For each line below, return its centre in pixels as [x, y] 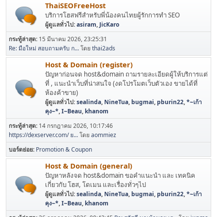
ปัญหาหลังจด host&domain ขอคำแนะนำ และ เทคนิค [120, 176]
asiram [86, 25]
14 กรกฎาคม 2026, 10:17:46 [76, 126]
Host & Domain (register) [89, 65]
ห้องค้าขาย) [62, 93]
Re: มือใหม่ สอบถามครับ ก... [44, 48]
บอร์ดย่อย [21, 150]
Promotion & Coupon [64, 150]
